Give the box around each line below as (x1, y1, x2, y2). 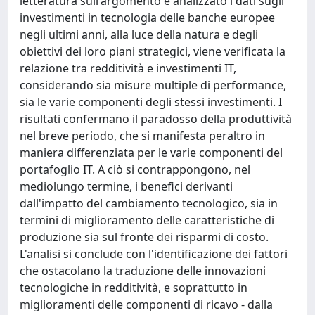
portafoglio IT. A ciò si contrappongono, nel (20, 162, 250, 177)
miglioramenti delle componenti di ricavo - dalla (20, 297, 273, 312)
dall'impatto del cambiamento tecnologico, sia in (20, 195, 278, 211)
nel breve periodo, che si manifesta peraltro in (20, 128, 265, 143)
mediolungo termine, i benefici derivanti (20, 179, 233, 194)
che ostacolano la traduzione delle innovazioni (20, 263, 266, 278)
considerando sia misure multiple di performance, (20, 77, 286, 93)
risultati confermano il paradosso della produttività (20, 111, 292, 127)
